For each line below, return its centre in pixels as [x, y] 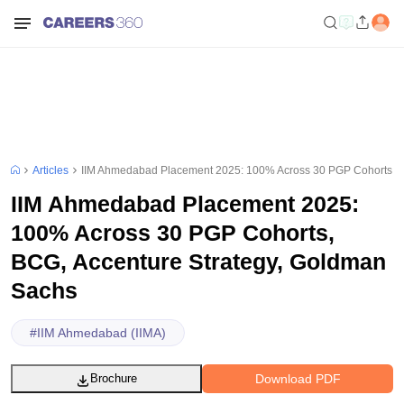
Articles [50, 170]
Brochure [114, 378]
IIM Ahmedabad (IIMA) [102, 332]
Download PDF [298, 378]
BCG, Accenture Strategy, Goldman [198, 262]
